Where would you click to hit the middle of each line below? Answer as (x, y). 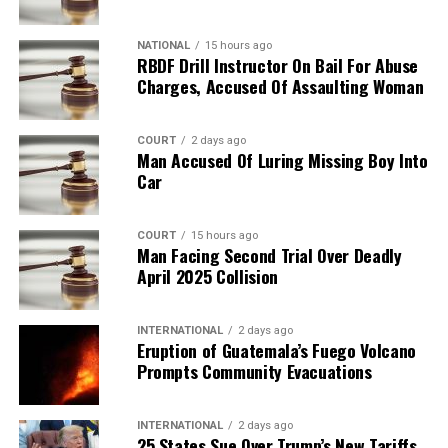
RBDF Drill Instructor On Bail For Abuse (277, 64)
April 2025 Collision (207, 275)
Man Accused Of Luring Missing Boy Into (282, 159)
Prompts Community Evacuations (254, 370)
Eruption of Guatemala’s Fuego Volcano (276, 349)
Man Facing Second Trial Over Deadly (269, 254)
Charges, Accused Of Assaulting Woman (280, 85)
